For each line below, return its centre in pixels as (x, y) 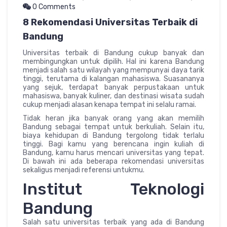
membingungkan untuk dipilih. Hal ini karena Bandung (113, 61)
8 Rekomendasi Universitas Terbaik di (110, 22)
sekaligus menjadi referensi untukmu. (84, 170)
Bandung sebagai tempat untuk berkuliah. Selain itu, (113, 127)
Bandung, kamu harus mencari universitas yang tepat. (113, 153)
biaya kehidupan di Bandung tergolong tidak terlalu (113, 135)
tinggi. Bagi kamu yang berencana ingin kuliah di (113, 144)
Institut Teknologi (113, 189)
